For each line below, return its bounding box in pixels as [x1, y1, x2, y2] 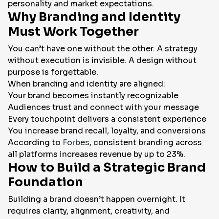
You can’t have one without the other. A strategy [8, 44, 197, 54]
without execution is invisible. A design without [8, 55, 197, 66]
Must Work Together [8, 24, 139, 40]
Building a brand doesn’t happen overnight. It [8, 194, 185, 205]
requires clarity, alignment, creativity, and [8, 206, 170, 217]
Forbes [63, 137, 89, 148]
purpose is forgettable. [8, 67, 98, 78]
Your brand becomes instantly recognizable [8, 90, 178, 101]
